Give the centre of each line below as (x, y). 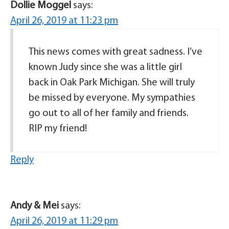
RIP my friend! (58, 129)
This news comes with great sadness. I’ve (116, 52)
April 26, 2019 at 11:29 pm (64, 222)
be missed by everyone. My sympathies (112, 98)
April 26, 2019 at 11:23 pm (64, 21)
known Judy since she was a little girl (105, 68)
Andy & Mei (35, 206)
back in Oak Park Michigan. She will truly (112, 83)
